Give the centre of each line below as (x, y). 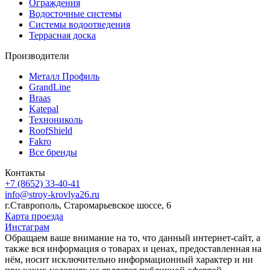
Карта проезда (34, 216)
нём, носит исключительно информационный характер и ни (129, 259)
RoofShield (51, 130)
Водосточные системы (75, 13)
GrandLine (50, 87)
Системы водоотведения (80, 24)
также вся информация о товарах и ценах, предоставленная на (133, 248)
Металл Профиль (64, 76)
